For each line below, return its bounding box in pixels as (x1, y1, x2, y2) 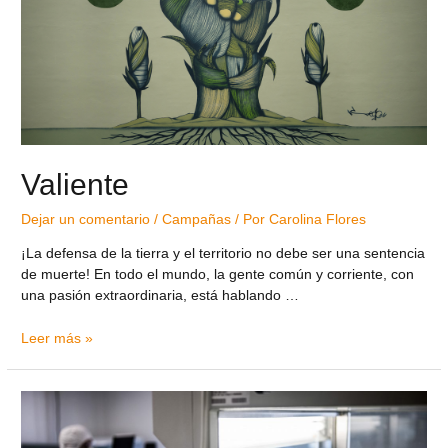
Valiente (21, 168, 130, 202)
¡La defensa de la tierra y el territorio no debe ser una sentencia (21, 245, 426, 261)
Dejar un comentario (21, 212, 151, 228)
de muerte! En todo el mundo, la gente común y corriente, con (21, 266, 415, 282)
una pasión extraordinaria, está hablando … (21, 287, 300, 303)
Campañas (162, 212, 232, 228)
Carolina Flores (269, 212, 367, 228)
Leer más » (21, 330, 94, 346)
